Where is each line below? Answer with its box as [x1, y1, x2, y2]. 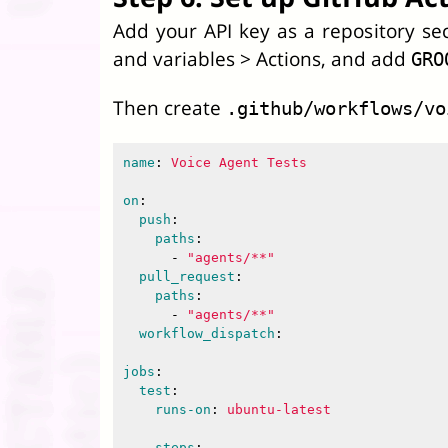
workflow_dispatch [139, 326, 275, 341]
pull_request [139, 269, 235, 284]
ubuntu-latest [227, 402, 331, 417]
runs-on [155, 402, 211, 417]
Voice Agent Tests [171, 155, 307, 170]
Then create [113, 94, 226, 121]
